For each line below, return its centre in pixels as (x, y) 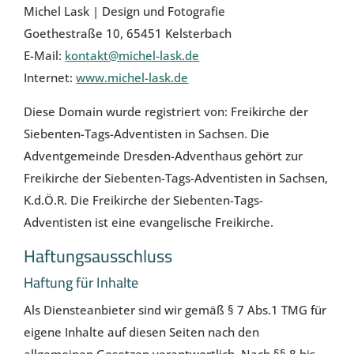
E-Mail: (45, 55)
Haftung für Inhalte (81, 283)
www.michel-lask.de (132, 77)
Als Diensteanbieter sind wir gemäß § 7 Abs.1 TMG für (175, 310)
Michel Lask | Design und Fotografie (125, 11)
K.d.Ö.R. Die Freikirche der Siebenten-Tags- (144, 200)
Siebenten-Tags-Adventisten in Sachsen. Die (147, 133)
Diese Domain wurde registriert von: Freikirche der (166, 111)
